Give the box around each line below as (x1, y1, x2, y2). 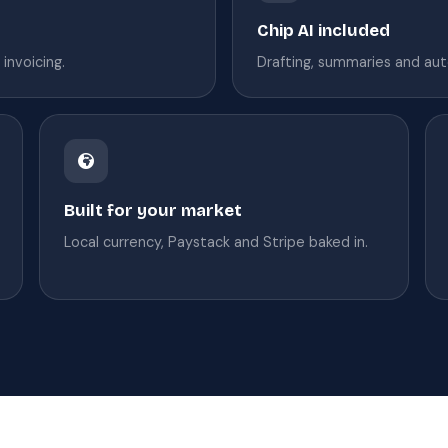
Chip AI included (256, 20, 390, 40)
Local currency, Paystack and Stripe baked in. (63, 232, 368, 251)
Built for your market (63, 200, 242, 220)
